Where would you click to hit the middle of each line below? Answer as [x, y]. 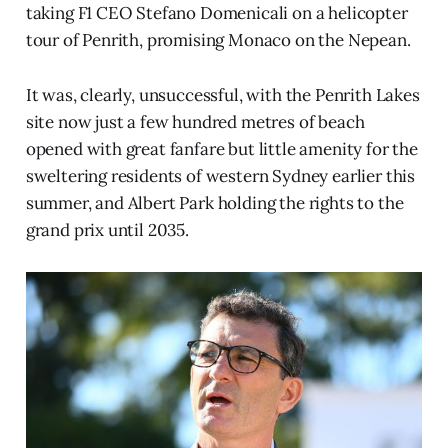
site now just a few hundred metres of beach [195, 122]
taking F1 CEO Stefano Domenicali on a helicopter [216, 13]
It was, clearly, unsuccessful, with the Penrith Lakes [222, 95]
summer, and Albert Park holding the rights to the [214, 203]
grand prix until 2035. [107, 230]
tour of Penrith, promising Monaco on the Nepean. [218, 40]
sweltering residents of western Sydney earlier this [220, 176]
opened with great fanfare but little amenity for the [221, 149]
